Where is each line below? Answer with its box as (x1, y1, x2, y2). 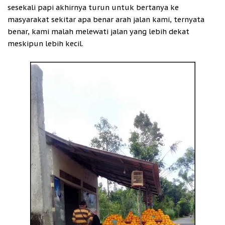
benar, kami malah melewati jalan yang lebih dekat (8, 27, 189, 37)
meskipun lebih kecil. (8, 39, 83, 49)
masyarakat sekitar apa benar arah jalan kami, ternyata (8, 15, 204, 25)
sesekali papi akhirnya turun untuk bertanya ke (8, 3, 179, 13)
